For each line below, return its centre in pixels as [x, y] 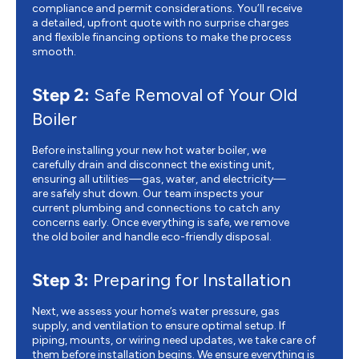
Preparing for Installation [190, 280]
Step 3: [61, 280]
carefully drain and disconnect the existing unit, [153, 164]
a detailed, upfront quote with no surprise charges [161, 22]
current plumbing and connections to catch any [156, 208]
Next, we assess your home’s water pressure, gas [156, 311]
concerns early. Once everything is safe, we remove [161, 222]
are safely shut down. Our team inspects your [148, 193]
